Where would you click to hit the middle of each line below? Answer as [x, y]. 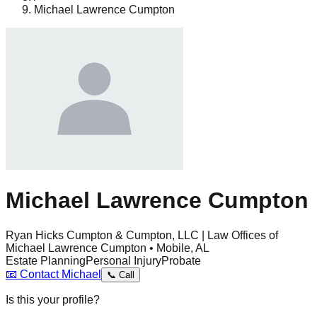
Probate [181, 260]
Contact [39, 274]
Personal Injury [123, 260]
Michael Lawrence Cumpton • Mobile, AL [108, 248]
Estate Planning [46, 260]
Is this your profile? [53, 299]
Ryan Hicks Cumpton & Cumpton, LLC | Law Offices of [142, 235]
